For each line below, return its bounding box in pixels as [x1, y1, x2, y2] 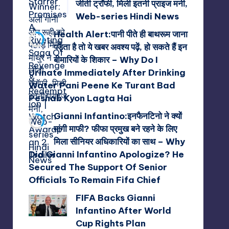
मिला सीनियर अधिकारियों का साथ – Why [53, 135, 185, 147]
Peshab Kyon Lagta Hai [28, 92, 132, 104]
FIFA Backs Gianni [75, 192, 155, 203]
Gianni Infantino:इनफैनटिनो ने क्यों [53, 110, 182, 122]
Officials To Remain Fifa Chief [28, 174, 161, 186]
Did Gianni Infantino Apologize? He [28, 148, 184, 160]
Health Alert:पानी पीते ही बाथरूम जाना [53, 28, 188, 40]
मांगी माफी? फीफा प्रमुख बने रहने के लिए [53, 123, 177, 134]
